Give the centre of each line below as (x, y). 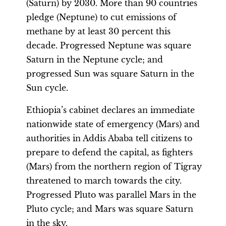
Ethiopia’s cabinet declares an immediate (110, 110)
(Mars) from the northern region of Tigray (114, 166)
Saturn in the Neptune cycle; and (95, 60)
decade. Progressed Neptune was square (109, 45)
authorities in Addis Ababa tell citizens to (109, 138)
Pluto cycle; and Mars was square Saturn (110, 209)
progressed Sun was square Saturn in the (110, 74)
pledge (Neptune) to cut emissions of (101, 17)
